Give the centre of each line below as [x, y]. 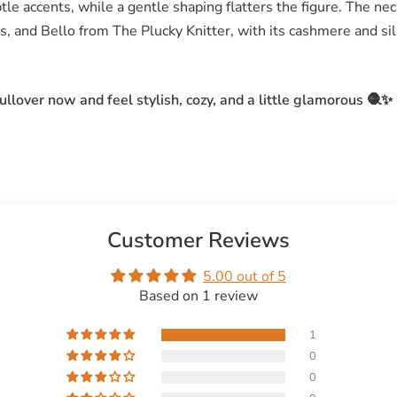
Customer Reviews [198, 241]
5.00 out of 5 [245, 277]
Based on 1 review [198, 296]
